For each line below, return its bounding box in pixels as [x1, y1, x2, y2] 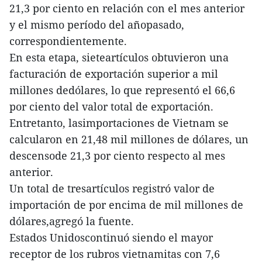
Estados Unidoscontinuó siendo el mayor [9, 230, 213, 245]
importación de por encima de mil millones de [9, 198, 243, 212]
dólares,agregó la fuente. [9, 214, 134, 229]
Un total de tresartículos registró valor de [9, 181, 215, 196]
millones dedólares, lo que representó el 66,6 [9, 83, 235, 98]
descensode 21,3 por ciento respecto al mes [9, 149, 225, 163]
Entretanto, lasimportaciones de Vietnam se [9, 116, 229, 130]
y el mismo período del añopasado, [9, 18, 184, 32]
